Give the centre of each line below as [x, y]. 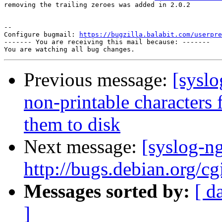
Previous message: [98, 80]
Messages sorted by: [107, 191]
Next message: [83, 147]
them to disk [72, 124]
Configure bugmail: [42, 35]
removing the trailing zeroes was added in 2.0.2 [97, 5]
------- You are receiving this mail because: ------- [107, 42]
